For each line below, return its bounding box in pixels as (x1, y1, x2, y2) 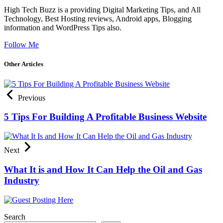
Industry (4, 175, 39, 186)
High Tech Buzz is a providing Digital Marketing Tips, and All (4, 5, 201, 14)
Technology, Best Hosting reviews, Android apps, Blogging (4, 14, 192, 23)
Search (4, 212, 25, 221)
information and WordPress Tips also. (4, 23, 121, 32)
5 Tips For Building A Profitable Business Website (4, 111, 207, 122)
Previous (18, 93, 45, 102)
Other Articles (4, 60, 43, 68)
